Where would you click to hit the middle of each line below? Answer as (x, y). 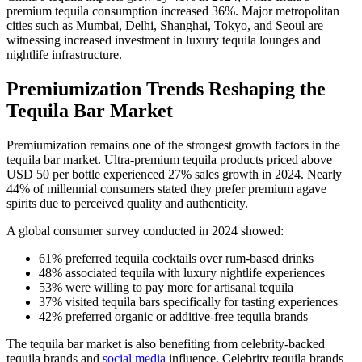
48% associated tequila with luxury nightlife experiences (182, 272)
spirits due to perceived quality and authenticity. (127, 203)
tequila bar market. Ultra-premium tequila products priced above (169, 159)
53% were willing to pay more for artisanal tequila (166, 287)
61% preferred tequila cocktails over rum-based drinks (176, 258)
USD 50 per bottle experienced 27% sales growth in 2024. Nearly (174, 174)
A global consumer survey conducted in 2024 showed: (145, 230)
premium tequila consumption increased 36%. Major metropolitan (173, 11)
